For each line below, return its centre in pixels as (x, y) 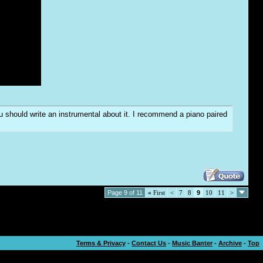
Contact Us (149, 243)
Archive (230, 243)
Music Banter (192, 243)
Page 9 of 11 (125, 193)
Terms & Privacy (101, 243)
